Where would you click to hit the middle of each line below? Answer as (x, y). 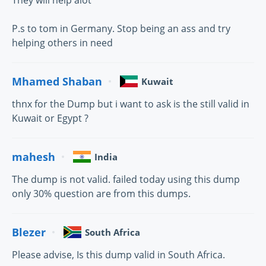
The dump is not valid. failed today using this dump (126, 180)
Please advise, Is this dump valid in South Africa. (118, 255)
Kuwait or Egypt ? (50, 118)
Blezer (29, 232)
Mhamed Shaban (57, 81)
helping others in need (62, 43)
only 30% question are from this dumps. (101, 194)
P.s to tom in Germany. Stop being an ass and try (121, 29)
